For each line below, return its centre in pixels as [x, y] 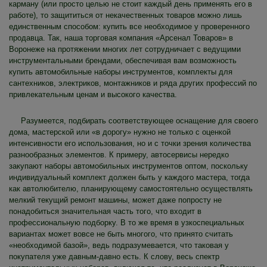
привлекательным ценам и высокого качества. [93, 94]
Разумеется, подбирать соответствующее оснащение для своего [139, 120]
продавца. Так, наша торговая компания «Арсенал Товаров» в [121, 38]
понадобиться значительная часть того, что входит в [105, 211]
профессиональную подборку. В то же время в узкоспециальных [127, 222]
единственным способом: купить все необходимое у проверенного [129, 26]
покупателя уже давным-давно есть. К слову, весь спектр [114, 256]
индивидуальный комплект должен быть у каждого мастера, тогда [129, 177]
